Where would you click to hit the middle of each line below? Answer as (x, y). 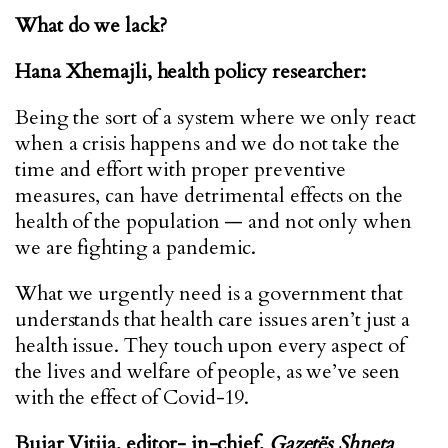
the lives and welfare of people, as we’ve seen (208, 371)
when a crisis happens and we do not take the (207, 143)
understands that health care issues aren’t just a (213, 319)
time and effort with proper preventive (181, 169)
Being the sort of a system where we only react (216, 117)
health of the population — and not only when (213, 221)
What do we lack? (91, 25)
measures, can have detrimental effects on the (209, 195)
